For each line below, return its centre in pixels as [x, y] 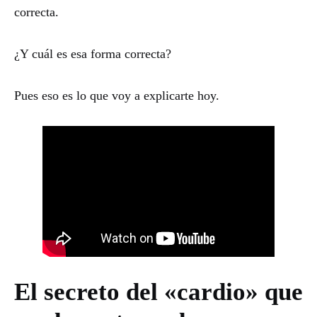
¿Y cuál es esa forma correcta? [93, 54]
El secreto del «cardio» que [158, 292]
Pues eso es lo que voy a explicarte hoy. [117, 96]
